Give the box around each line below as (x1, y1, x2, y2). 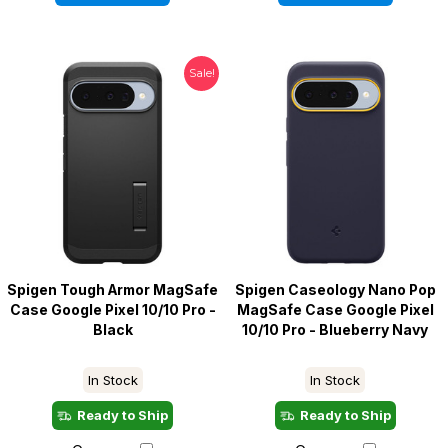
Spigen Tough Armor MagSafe (7, 281, 219, 298)
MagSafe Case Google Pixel (236, 301, 434, 318)
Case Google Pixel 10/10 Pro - (9, 301, 216, 318)
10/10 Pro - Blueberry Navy (242, 321, 429, 338)
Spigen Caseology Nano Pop (234, 281, 436, 298)
